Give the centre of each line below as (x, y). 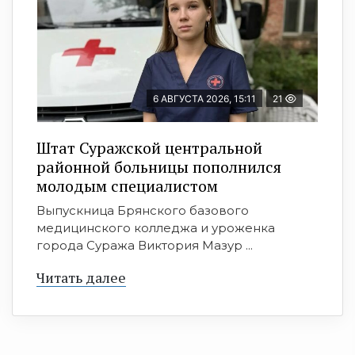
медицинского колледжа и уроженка (156, 228)
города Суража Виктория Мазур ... (145, 246)
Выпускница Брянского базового (143, 211)
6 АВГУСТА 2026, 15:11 (204, 99)
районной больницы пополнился (159, 167)
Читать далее (81, 278)
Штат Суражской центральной (149, 148)
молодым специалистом (127, 186)
